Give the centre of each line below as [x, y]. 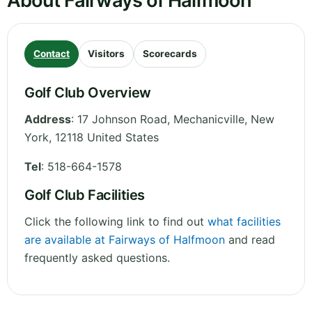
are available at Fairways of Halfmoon [125, 240]
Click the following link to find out [116, 222]
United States [123, 138]
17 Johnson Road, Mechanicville [161, 119]
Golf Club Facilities [85, 195]
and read [250, 240]
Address [48, 119]
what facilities [244, 222]
